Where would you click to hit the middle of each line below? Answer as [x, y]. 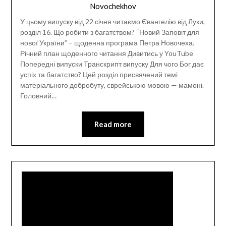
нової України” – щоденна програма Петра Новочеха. [107, 43]
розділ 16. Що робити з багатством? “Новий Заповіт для [109, 32]
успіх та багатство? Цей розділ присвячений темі [99, 75]
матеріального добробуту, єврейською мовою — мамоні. [112, 85]
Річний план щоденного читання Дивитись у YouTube [106, 53]
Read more [113, 124]
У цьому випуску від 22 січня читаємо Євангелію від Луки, [112, 22]
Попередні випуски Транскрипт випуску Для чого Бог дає [112, 64]
